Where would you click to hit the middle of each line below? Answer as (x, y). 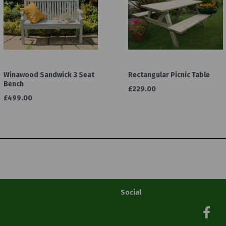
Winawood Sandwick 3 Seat (49, 75)
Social (131, 192)
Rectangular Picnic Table (169, 75)
